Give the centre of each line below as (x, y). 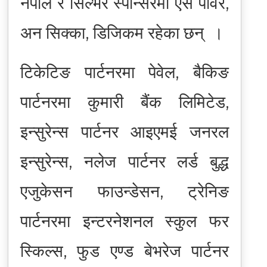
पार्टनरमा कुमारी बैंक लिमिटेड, (125, 102)
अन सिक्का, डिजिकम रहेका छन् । (122, 32)
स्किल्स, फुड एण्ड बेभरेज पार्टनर (125, 251)
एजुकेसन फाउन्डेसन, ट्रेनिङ (125, 191)
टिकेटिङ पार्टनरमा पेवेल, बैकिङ (125, 72)
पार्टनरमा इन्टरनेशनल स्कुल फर (125, 221)
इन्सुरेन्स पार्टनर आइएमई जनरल (125, 131)
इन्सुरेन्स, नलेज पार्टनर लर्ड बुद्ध (125, 161)
